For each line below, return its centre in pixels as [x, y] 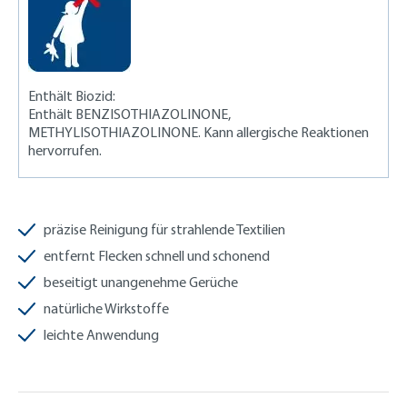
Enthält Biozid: [72, 95]
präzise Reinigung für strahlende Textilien [164, 229]
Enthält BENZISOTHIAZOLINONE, [129, 114]
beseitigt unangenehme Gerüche [141, 282]
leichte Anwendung [101, 334]
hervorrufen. [65, 150]
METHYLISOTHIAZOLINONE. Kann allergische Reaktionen [199, 132]
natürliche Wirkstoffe [106, 308]
